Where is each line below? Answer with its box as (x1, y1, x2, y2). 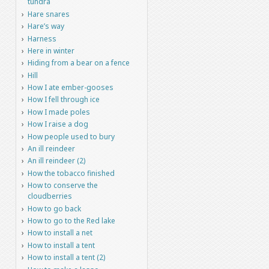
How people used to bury (27, 131, 115, 142)
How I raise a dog (27, 119, 88, 130)
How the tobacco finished (27, 168, 115, 178)
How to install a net (27, 228, 92, 238)
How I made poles (27, 106, 90, 117)
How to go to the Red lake (27, 215, 115, 226)
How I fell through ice (27, 94, 100, 105)
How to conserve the (27, 180, 98, 191)
